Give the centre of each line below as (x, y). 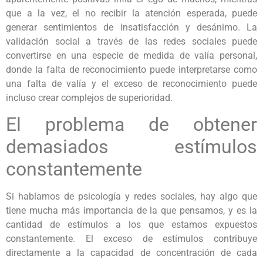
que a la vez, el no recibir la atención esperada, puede (131, 14)
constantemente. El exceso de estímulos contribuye (131, 239)
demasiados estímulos (131, 147)
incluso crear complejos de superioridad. (89, 98)
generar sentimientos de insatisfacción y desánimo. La (131, 28)
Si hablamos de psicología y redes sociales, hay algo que (131, 197)
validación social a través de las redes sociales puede (131, 42)
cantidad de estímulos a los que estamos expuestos (131, 225)
